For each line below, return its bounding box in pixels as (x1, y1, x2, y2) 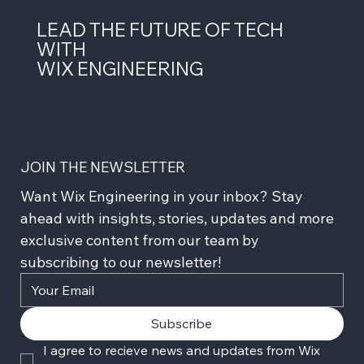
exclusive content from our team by (20, 231, 259, 250)
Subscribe (151, 315, 213, 332)
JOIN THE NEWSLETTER (20, 158, 185, 177)
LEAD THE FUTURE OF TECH (36, 17, 284, 41)
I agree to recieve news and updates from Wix (43, 342, 320, 359)
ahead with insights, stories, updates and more (20, 209, 334, 228)
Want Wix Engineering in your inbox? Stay (20, 187, 303, 206)
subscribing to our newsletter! (20, 253, 221, 272)
